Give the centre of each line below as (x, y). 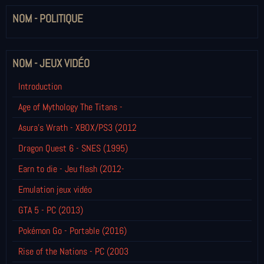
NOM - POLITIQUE (48, 18)
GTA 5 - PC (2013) (51, 210)
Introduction (40, 86)
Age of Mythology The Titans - (70, 107)
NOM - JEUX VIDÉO (51, 63)
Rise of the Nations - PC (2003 (73, 251)
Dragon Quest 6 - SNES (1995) (73, 148)
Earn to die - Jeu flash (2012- (71, 169)
